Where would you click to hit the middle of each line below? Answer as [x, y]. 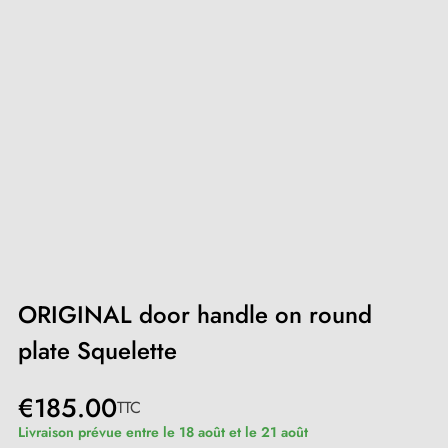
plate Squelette [97, 350]
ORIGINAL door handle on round [195, 314]
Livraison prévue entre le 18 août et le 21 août [163, 431]
